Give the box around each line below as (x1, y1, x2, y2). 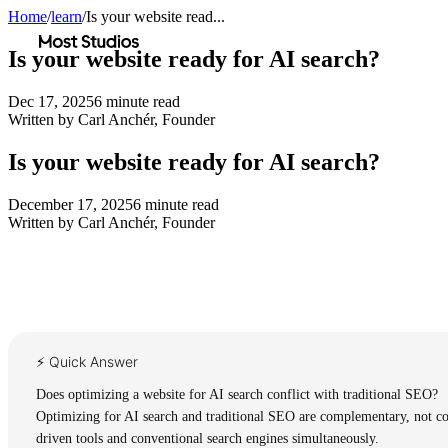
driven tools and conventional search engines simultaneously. (36, 430, 379, 446)
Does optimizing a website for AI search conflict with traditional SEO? (36, 386, 438, 402)
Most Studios (38, 25, 121, 42)
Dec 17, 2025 (8, 92, 94, 110)
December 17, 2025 (8, 195, 133, 213)
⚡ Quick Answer (36, 352, 138, 370)
